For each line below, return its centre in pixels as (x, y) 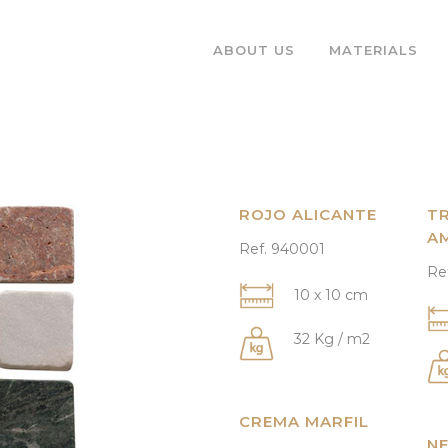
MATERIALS (374, 50)
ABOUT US (254, 50)
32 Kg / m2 (332, 339)
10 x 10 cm (331, 295)
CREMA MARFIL (304, 421)
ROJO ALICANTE (308, 214)
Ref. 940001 (282, 249)
